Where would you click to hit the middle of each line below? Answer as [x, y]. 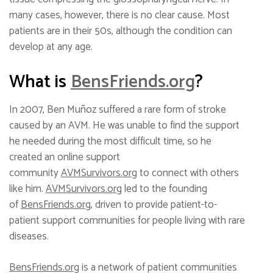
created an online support [65, 157]
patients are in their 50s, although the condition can [121, 31]
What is [40, 82]
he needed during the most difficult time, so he [110, 141]
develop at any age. [51, 47]
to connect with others [188, 173]
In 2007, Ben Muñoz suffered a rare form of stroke [118, 109]
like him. [27, 189]
